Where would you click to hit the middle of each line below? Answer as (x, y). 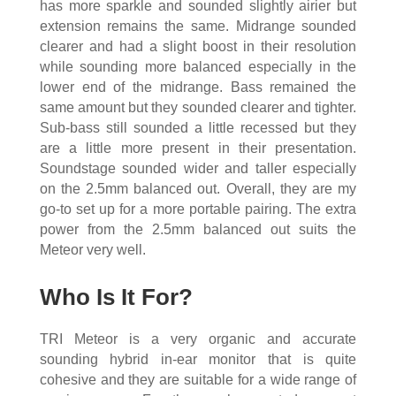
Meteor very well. (92, 249)
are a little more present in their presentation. (198, 148)
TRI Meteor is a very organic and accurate (198, 339)
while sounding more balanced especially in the (198, 66)
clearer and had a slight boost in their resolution (198, 46)
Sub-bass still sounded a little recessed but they (198, 127)
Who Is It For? (116, 297)
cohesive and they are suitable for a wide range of (198, 379)
